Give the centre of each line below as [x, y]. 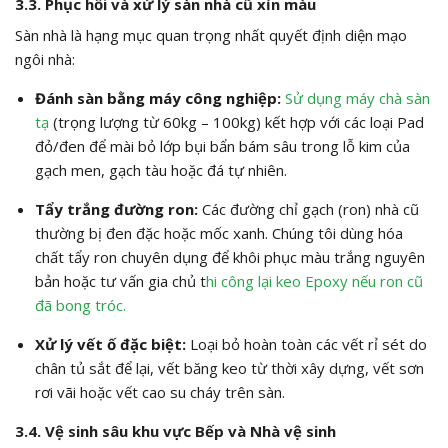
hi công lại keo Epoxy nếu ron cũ [314, 281]
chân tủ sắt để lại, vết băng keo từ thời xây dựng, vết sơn [229, 368]
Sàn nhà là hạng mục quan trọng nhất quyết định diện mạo [211, 35]
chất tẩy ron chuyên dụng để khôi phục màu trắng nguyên [229, 257]
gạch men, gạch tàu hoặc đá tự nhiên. [160, 170]
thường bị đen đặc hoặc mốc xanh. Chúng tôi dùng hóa [218, 233]
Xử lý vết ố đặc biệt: [110, 344]
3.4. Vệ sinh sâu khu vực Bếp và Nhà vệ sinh [175, 431]
